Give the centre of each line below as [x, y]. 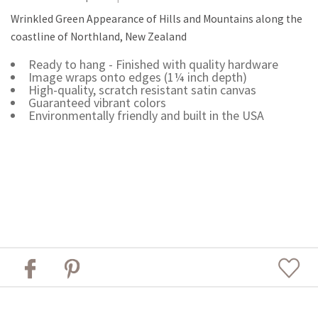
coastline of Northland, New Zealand [99, 36]
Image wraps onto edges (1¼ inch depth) [137, 77]
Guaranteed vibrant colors [97, 102]
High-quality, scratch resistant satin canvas [142, 89]
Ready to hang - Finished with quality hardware [153, 64]
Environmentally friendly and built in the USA [146, 115]
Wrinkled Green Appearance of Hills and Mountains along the [157, 18]
